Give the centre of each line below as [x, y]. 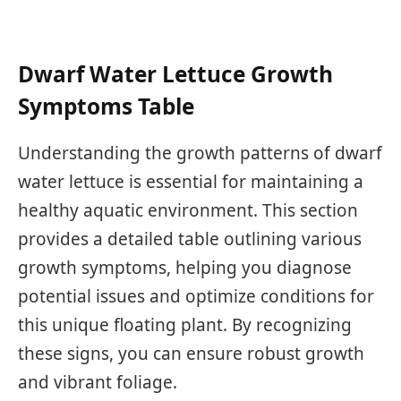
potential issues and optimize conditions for [196, 296]
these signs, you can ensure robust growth [191, 353]
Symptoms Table [106, 106]
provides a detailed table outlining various [190, 239]
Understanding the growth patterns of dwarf [200, 153]
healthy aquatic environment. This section [188, 210]
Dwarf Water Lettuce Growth [175, 73]
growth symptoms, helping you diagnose [185, 267]
